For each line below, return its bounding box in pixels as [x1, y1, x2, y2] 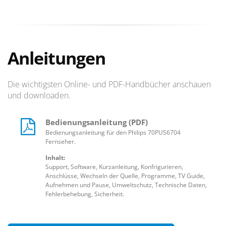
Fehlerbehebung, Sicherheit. [45, 189, 124, 198]
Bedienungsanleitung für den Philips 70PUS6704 [45, 128, 181, 137]
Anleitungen [8, 46, 105, 70]
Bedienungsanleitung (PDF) [45, 117, 148, 127]
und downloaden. [8, 89, 71, 101]
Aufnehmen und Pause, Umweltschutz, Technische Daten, [45, 180, 207, 189]
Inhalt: [45, 153, 65, 162]
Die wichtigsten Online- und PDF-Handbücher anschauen [8, 78, 211, 90]
